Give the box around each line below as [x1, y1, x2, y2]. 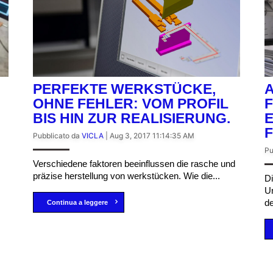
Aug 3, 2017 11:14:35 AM [110, 131, 194, 141]
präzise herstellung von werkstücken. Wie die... [33, 171, 220, 182]
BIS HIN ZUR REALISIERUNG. [33, 110, 230, 127]
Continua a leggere [46, 199, 108, 207]
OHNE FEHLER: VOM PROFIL [33, 96, 229, 112]
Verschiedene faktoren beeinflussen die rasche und [33, 158, 235, 169]
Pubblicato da [33, 131, 82, 141]
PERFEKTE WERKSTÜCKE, [33, 81, 216, 97]
